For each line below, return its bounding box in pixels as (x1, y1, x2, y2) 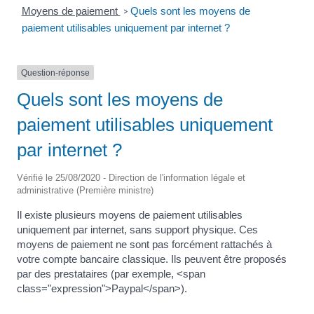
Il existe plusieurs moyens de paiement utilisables (17, 208, 243, 221)
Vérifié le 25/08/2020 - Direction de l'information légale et (17, 172, 245, 183)
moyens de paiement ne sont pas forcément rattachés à (17, 238, 272, 250)
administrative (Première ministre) (17, 184, 153, 196)
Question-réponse (21, 67, 90, 78)
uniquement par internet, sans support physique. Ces (17, 223, 258, 235)
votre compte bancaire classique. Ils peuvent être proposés (17, 252, 287, 265)
